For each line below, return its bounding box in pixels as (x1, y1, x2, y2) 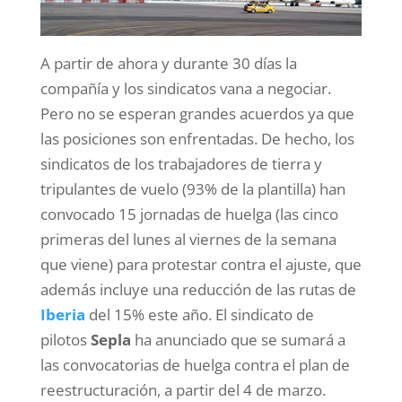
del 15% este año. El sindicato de (84, 304, 314, 326)
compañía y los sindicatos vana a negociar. (39, 78, 331, 100)
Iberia (39, 304, 85, 326)
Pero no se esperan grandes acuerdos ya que (39, 103, 354, 125)
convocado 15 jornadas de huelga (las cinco (39, 204, 338, 225)
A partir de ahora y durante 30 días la (39, 53, 297, 74)
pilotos (39, 329, 91, 351)
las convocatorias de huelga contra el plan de (39, 354, 350, 376)
